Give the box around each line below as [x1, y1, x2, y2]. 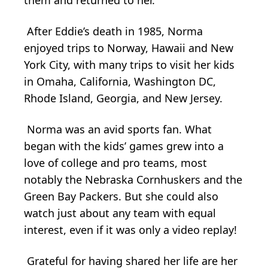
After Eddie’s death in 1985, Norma [24, 23, 203, 38]
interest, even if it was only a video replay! [24, 222, 237, 237]
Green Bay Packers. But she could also [24, 188, 218, 203]
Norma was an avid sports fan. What [24, 121, 212, 136]
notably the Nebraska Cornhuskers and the [24, 172, 242, 187]
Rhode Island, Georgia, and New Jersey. [24, 90, 223, 105]
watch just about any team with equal [24, 205, 216, 220]
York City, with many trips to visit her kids [24, 57, 234, 72]
